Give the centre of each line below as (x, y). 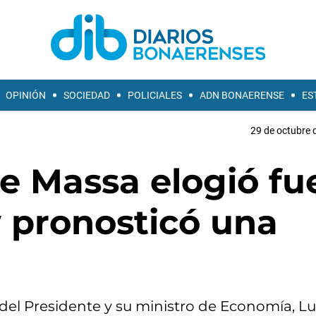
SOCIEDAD (87, 95)
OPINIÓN (26, 95)
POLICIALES (155, 95)
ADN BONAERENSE (242, 95)
